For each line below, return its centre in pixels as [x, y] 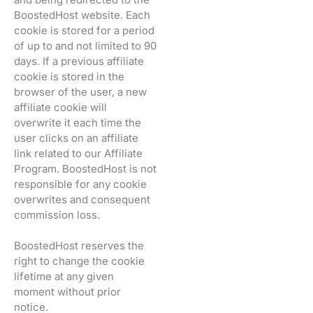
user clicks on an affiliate [76, 138]
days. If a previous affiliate [79, 61]
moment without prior [67, 291]
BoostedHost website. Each [82, 15]
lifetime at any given [64, 276]
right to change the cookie [79, 261]
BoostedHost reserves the [79, 245]
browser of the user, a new [80, 92]
